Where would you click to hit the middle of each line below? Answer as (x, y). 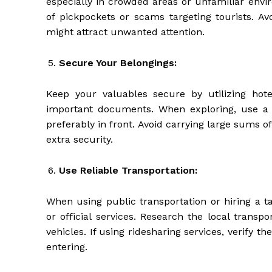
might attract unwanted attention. (125, 32)
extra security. (80, 140)
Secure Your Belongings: (118, 63)
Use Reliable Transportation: (128, 171)
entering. (67, 247)
